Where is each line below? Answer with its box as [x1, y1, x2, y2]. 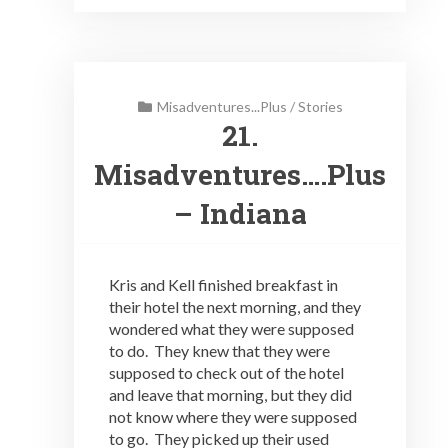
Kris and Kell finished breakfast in [109, 275, 338, 295]
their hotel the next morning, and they [109, 297, 361, 317]
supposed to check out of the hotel [109, 363, 344, 383]
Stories [297, 98, 343, 116]
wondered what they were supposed [109, 319, 354, 339]
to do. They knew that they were [109, 341, 330, 361]
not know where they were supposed [109, 407, 357, 427]
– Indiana [173, 195, 307, 233]
